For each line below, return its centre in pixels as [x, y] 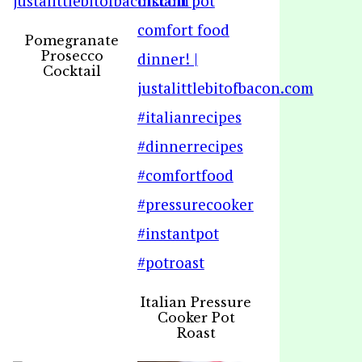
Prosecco [72, 56]
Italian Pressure [196, 302]
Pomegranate [72, 40]
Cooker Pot [196, 318]
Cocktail [72, 71]
